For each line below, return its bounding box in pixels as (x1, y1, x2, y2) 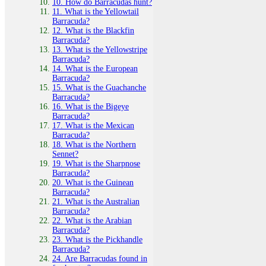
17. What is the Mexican (52, 121, 134, 130)
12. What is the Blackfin (52, 26, 134, 35)
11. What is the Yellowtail (52, 7, 139, 16)
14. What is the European (52, 64, 138, 73)
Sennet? (52, 149, 78, 159)
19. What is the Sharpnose (52, 159, 140, 168)
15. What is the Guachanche (52, 83, 146, 92)
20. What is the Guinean (52, 178, 134, 187)
